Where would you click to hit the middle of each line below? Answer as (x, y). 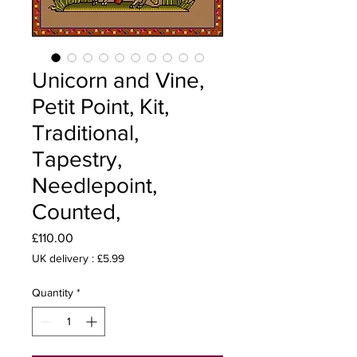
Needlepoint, (94, 185)
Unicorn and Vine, (118, 80)
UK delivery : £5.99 (78, 258)
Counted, (76, 212)
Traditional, (85, 133)
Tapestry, (77, 159)
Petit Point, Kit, (100, 106)
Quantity (53, 292)
